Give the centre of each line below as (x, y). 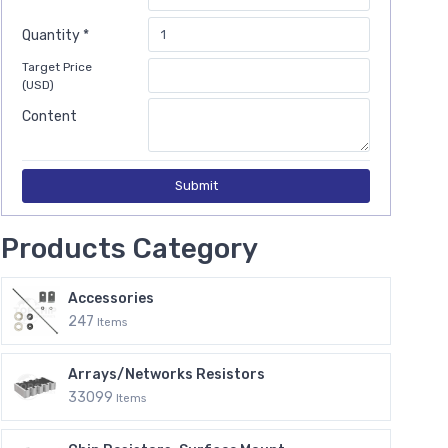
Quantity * (55, 35)
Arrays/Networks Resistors (166, 374)
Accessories (111, 298)
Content (49, 116)
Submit (196, 186)
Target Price (57, 67)
